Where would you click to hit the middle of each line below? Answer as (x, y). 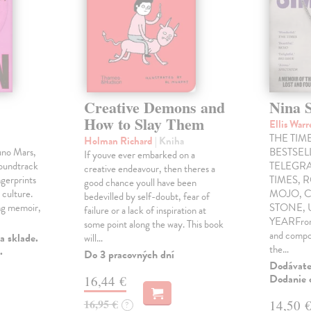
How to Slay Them (144, 124)
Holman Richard (119, 141)
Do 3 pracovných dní (129, 255)
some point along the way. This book (153, 225)
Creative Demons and (154, 108)
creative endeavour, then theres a (149, 169)
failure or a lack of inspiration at (145, 211)
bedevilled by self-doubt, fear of (146, 197)
